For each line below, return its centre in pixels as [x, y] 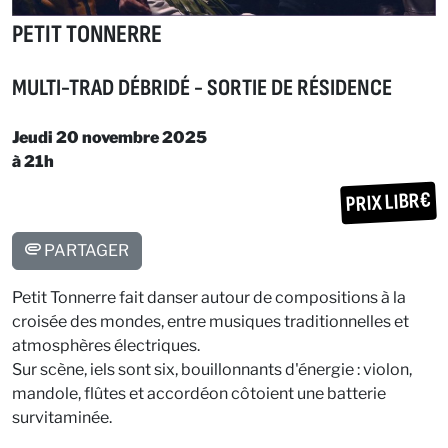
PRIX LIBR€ [388, 202]
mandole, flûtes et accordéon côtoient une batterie [199, 393]
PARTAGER [85, 250]
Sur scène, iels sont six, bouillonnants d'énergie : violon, [212, 369]
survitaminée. [63, 417]
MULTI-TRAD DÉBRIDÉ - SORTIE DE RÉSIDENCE [202, 87]
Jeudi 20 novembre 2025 [109, 137]
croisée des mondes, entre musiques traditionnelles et [210, 321]
